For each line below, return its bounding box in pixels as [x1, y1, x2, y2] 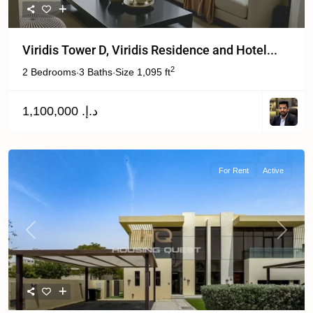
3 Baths [79, 66, 112, 78]
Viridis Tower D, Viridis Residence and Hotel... [22, 43, 277, 57]
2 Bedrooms [22, 66, 76, 78]
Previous [29, 230, 66, 241]
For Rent [219, 166, 249, 175]
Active [263, 166, 284, 175]
